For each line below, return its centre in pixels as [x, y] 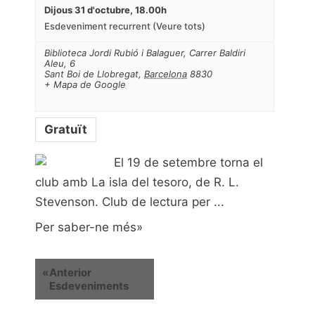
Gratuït [66, 130]
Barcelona [166, 74]
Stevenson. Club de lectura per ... [130, 202]
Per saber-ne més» [89, 227]
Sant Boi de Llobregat [91, 74]
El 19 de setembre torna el [189, 163]
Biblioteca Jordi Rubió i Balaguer [114, 53]
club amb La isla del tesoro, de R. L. [137, 182]
